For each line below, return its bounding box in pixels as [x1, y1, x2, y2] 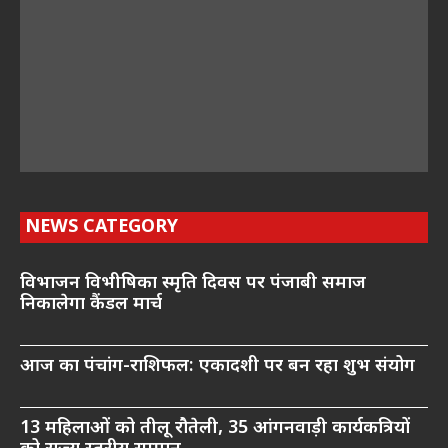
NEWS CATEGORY [25, 215, 178, 239]
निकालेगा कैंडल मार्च [20, 292, 162, 316]
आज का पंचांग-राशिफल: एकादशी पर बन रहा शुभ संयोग [20, 354, 415, 378]
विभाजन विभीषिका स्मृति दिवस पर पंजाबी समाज [20, 271, 366, 295]
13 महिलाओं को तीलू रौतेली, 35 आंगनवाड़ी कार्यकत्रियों [20, 416, 410, 440]
